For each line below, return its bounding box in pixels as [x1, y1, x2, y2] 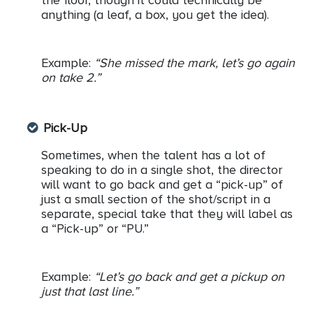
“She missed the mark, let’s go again [94, 56, 295, 71]
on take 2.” [41, 71, 101, 85]
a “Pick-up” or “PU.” [41, 221, 149, 236]
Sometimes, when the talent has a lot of [41, 148, 265, 163]
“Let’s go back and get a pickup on [94, 270, 284, 284]
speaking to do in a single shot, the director [41, 163, 282, 177]
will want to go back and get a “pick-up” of [41, 177, 283, 192]
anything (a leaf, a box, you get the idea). [41, 8, 269, 22]
